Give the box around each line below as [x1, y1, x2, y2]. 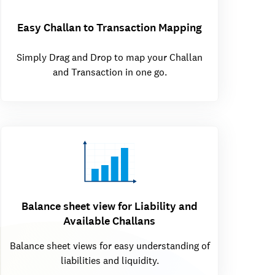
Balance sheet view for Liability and [21, 199, 198, 214]
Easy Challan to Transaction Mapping [17, 20, 202, 36]
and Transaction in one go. [52, 65, 167, 79]
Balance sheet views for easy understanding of [9, 239, 210, 253]
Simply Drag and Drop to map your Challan [17, 50, 203, 64]
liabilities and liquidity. [60, 254, 159, 268]
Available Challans [63, 214, 155, 229]
